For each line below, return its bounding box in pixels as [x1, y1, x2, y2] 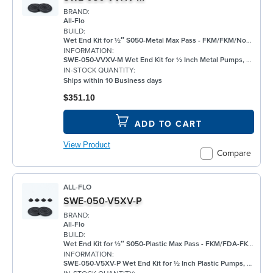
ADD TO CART [134, 118, 202, 129]
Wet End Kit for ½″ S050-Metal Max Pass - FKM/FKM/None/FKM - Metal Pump [63, 35, 246, 45]
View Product [63, 140, 110, 149]
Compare [217, 148, 251, 159]
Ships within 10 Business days [63, 76, 162, 85]
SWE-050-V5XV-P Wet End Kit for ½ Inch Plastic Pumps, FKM [63, 258, 247, 268]
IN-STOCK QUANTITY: [63, 65, 135, 75]
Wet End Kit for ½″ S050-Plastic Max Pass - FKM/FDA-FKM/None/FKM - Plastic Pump [63, 239, 248, 249]
